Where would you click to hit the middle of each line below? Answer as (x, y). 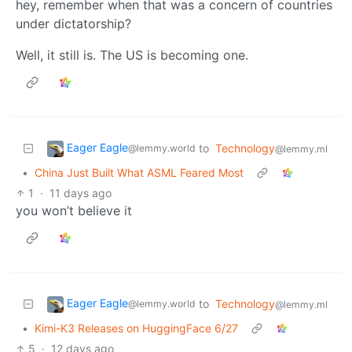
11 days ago (81, 192)
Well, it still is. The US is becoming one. (132, 55)
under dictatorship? (73, 23)
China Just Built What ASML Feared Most (139, 172)
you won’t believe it (74, 210)
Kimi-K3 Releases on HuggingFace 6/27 (136, 328)
